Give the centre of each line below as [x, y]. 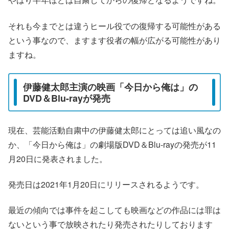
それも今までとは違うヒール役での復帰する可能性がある [114, 26]
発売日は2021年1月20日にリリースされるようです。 [106, 184]
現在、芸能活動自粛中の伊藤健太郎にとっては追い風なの [114, 130]
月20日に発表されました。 [58, 158]
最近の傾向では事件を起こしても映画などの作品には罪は [114, 210]
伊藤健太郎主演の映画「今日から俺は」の [110, 87]
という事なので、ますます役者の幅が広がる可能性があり [114, 40]
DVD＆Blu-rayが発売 [67, 98]
